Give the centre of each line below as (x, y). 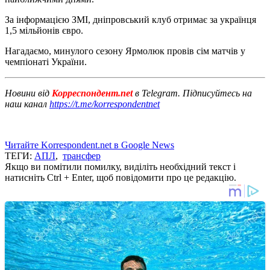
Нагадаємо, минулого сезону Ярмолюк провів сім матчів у (125, 51)
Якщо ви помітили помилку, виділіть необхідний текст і (120, 166)
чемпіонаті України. (46, 61)
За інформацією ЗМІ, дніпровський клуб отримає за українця (130, 19)
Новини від (27, 93)
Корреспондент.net (92, 93)
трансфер (82, 155)
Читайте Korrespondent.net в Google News (89, 145)
